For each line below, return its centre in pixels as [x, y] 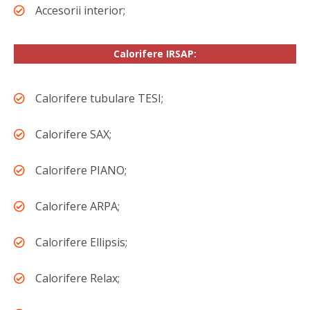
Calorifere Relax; [77, 279]
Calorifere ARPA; [77, 207]
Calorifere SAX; [73, 135]
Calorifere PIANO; [81, 171]
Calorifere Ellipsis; [81, 243]
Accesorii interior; [80, 10]
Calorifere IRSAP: [155, 54]
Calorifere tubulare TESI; [99, 99]
